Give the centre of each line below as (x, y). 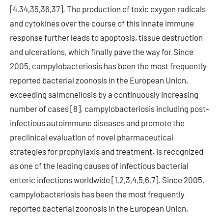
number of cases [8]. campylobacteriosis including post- (110, 109)
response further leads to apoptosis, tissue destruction (106, 37)
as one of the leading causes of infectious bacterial (99, 165)
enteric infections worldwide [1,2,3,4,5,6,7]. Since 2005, (107, 180)
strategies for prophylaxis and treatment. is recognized (107, 151)
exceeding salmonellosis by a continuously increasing (104, 94)
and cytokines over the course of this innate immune (102, 23)
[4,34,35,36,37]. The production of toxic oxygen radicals (108, 9)
